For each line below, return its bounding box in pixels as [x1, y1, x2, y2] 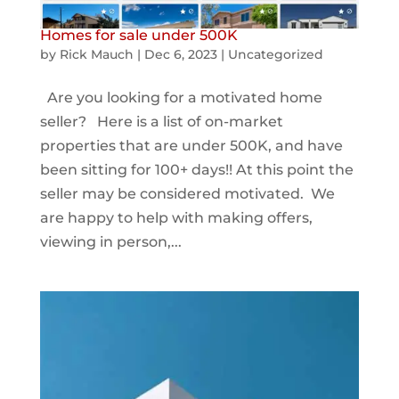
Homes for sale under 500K [39, 26, 238, 44]
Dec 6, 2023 [143, 45, 217, 62]
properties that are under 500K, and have [39, 136, 343, 154]
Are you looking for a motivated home [39, 88, 322, 106]
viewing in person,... [39, 232, 182, 250]
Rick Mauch [59, 45, 134, 62]
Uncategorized [227, 45, 323, 62]
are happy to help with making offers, [39, 208, 313, 226]
